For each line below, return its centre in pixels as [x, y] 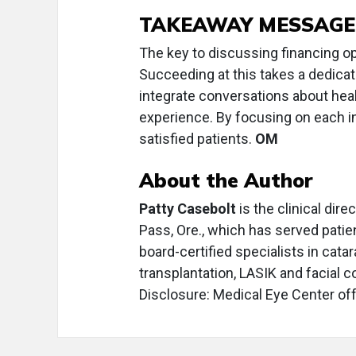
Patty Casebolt [188, 209]
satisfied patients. [197, 139]
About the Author [226, 180]
